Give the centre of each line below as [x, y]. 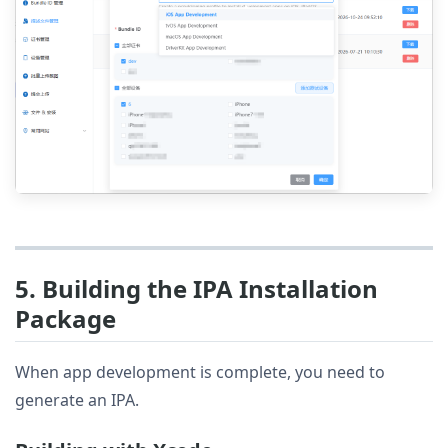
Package [65, 319]
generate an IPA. [77, 400]
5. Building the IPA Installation [196, 289]
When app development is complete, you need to [200, 372]
